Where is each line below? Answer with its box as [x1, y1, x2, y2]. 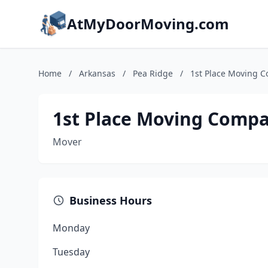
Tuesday [53, 245, 90, 258]
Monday [53, 221, 90, 234]
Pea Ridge [133, 68, 173, 79]
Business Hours [69, 193, 152, 208]
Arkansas [79, 68, 115, 79]
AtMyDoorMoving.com [67, 14, 229, 33]
